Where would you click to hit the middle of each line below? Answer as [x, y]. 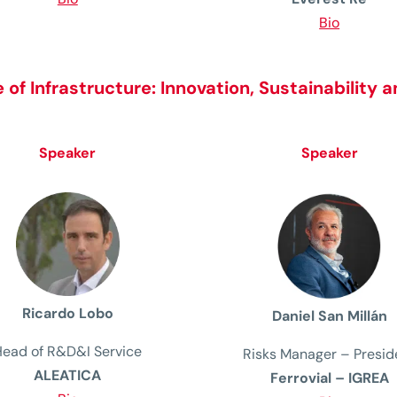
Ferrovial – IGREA [329, 378]
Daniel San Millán [329, 316]
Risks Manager [290, 354]
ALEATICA [68, 375]
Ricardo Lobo [67, 313]
